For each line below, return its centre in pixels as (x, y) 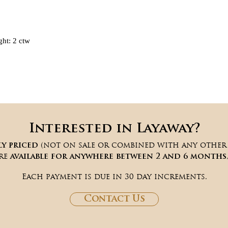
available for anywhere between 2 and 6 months (118, 157)
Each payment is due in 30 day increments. (115, 176)
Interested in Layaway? (115, 129)
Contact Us (114, 199)
